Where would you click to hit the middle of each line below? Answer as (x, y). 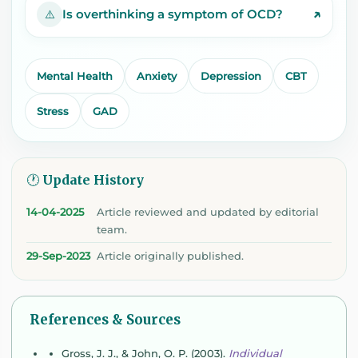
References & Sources (105, 320)
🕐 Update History (85, 179)
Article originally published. (170, 255)
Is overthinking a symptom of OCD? (173, 14)
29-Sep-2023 (58, 255)
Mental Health (75, 76)
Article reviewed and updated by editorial (208, 211)
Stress (53, 111)
